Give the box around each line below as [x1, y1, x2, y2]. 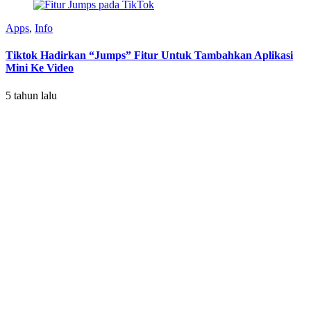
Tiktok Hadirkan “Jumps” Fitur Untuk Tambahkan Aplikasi [6, 49, 293, 62]
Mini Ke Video [6, 62, 74, 74]
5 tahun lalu [6, 89, 57, 101]
